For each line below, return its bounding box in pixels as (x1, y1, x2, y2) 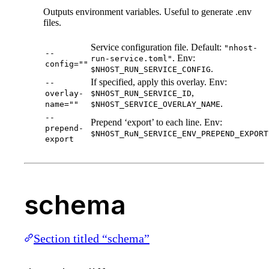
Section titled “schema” (34, 232, 150, 246)
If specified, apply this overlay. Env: (91, 77, 227, 88)
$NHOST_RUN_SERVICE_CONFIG (91, 65, 211, 74)
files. (43, 17, 61, 28)
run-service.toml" (91, 54, 172, 64)
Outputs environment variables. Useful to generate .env (43, 7, 252, 17)
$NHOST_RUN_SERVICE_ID (91, 89, 192, 98)
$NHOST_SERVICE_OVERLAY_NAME (91, 100, 220, 109)
